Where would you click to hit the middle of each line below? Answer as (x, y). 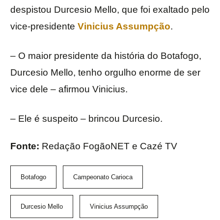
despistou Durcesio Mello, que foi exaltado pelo (110, 10)
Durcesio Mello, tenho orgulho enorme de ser (105, 73)
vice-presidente (44, 27)
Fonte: (26, 146)
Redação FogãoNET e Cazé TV (110, 146)
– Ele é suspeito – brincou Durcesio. (86, 119)
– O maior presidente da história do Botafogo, (106, 56)
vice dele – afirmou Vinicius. (69, 89)
